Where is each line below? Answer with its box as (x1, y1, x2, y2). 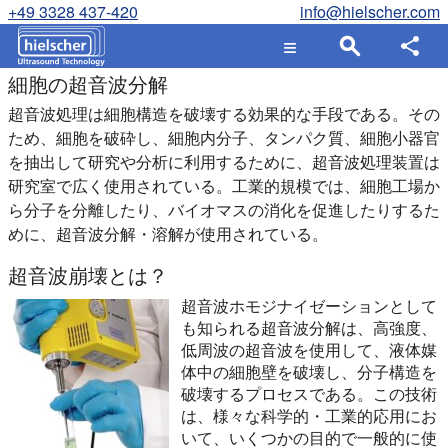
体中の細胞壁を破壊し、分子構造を (181, 360, 437, 383)
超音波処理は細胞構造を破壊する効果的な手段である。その (8, 102, 440, 125)
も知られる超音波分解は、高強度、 (181, 316, 437, 339)
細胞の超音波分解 (8, 69, 168, 98)
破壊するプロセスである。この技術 (181, 382, 437, 405)
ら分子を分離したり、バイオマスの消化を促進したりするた (8, 198, 440, 221)
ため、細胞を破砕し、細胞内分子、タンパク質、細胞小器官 (8, 126, 440, 149)
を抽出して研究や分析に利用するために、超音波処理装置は (8, 150, 440, 173)
